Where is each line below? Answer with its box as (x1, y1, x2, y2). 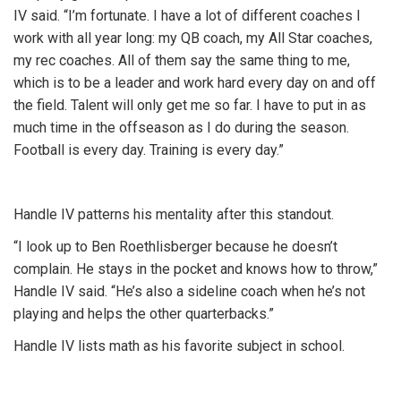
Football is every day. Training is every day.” (13, 141, 284, 158)
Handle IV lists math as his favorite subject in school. (13, 337, 348, 354)
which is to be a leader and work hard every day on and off (13, 74, 376, 91)
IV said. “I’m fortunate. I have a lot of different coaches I (13, 7, 361, 24)
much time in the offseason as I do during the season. (13, 119, 349, 136)
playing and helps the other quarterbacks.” (13, 305, 274, 322)
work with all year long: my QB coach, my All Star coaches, (13, 30, 372, 47)
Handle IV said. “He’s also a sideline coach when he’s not (13, 283, 365, 300)
